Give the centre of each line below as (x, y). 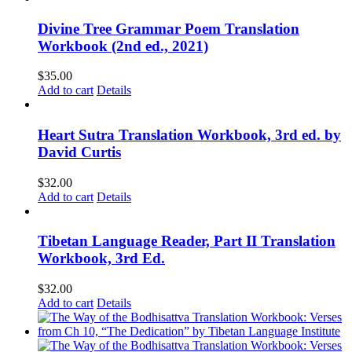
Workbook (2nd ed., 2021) (123, 46)
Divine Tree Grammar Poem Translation (169, 28)
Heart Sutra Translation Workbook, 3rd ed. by (189, 135)
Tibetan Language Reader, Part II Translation (187, 241)
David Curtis (79, 152)
